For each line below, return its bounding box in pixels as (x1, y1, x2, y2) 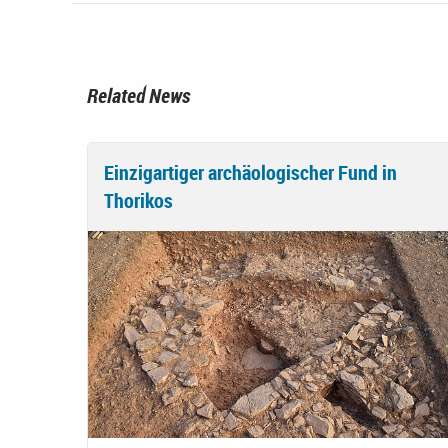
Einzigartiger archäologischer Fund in (104, 158, 397, 186)
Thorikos (104, 186, 173, 214)
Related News (87, 81, 190, 109)
